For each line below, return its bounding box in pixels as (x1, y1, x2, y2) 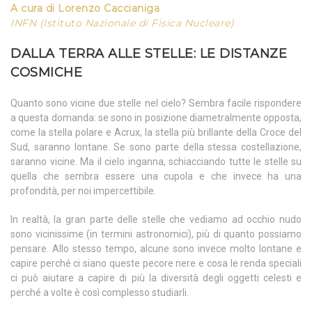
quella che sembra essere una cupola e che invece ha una (10, 171, 302, 182)
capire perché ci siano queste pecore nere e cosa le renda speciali (10, 258, 302, 270)
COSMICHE (10, 65, 82, 81)
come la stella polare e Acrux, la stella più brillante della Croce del (10, 127, 302, 139)
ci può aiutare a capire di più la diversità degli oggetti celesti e (10, 272, 302, 284)
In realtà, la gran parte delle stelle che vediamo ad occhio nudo (10, 214, 302, 226)
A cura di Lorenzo (10, 2, 104, 15)
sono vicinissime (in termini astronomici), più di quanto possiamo (10, 228, 302, 240)
